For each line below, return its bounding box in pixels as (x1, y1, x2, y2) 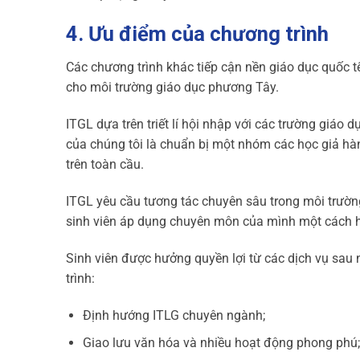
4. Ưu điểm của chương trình (66, 21, 329, 46)
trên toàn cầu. (66, 157, 144, 173)
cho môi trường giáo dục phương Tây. (66, 80, 279, 96)
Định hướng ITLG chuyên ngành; (82, 307, 265, 323)
